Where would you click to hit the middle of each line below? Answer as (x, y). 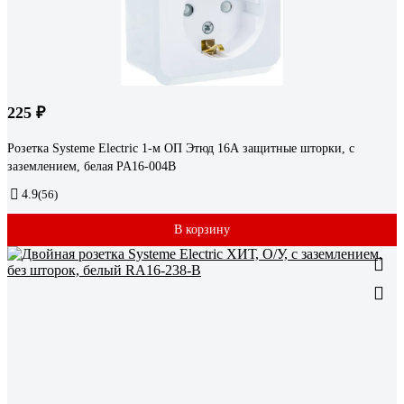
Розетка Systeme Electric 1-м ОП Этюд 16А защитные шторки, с (181, 149)
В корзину (202, 230)
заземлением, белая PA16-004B (92, 167)
